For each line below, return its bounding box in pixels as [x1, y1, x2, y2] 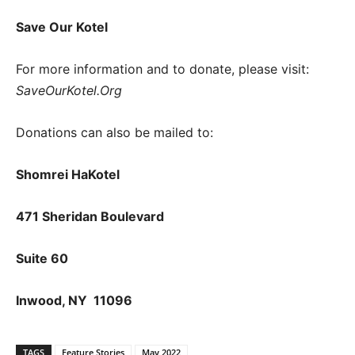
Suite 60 [16, 250, 68, 266]
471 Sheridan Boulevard [16, 208, 164, 224]
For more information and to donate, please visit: [16, 60, 309, 77]
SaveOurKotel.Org [16, 82, 122, 98]
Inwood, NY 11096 [16, 292, 132, 308]
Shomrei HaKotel [16, 166, 120, 182]
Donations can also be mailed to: [16, 124, 213, 140]
